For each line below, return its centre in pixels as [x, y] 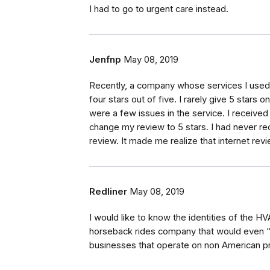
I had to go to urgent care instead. [159, 9]
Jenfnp [105, 60]
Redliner [108, 192]
